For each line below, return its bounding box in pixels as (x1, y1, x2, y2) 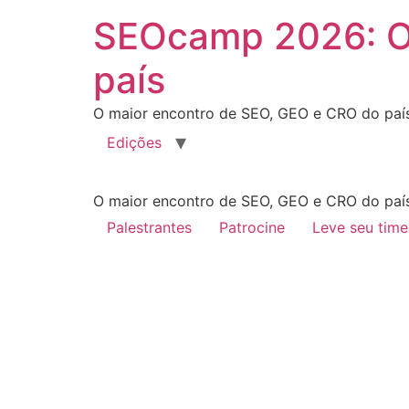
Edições (107, 133, 162, 152)
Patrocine (219, 218, 285, 236)
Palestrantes (107, 218, 192, 236)
